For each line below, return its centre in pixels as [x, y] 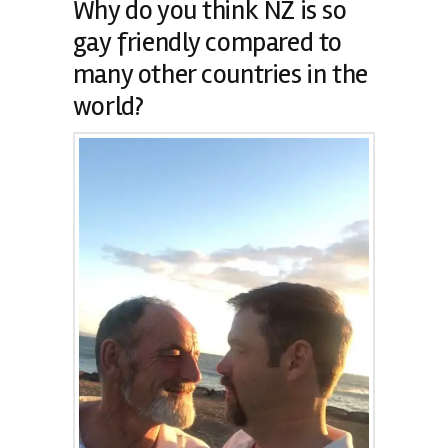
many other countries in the [220, 74]
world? [108, 106]
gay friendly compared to [207, 42]
